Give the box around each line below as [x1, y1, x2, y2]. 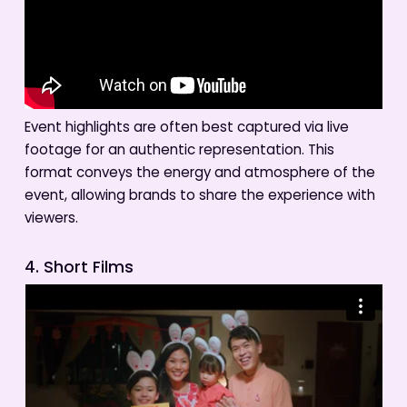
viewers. [24, 207, 78, 231]
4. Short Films [24, 255, 134, 283]
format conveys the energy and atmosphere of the [24, 162, 375, 185]
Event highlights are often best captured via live [24, 116, 349, 140]
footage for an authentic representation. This [24, 139, 334, 163]
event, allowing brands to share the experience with [24, 184, 375, 208]
